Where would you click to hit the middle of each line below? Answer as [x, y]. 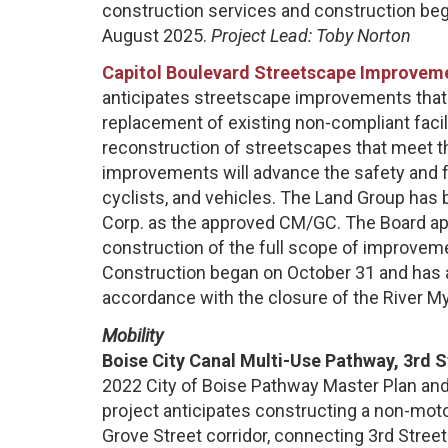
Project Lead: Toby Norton [311, 35]
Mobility [132, 335]
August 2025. [156, 35]
